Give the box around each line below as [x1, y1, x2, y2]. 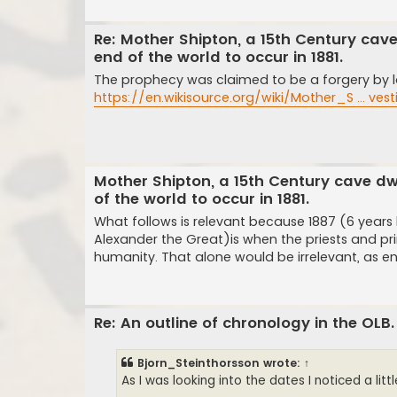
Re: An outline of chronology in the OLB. [94, 313, 394, 334]
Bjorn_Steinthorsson [137, 354, 260, 370]
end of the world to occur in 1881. [94, 47, 343, 68]
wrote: [260, 354, 304, 370]
